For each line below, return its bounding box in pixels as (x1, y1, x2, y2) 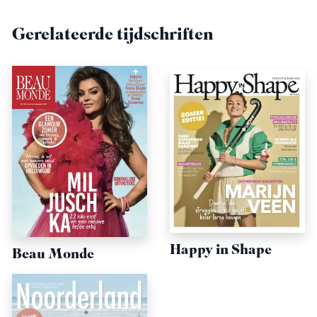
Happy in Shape (170, 239, 272, 262)
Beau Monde (12, 243, 94, 266)
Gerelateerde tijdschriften (12, 22, 214, 49)
